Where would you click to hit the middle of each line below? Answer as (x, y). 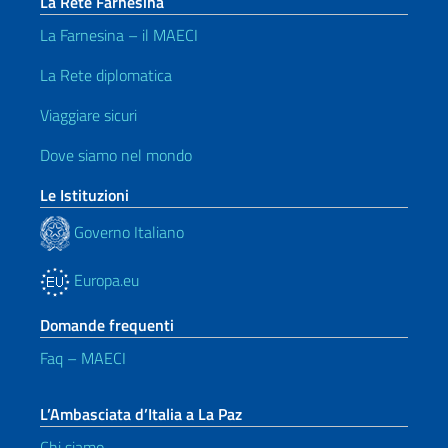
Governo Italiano (127, 231)
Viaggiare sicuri (88, 115)
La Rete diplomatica (106, 75)
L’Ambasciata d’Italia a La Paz (141, 414)
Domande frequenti (107, 325)
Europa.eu (104, 280)
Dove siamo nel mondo (116, 155)
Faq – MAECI (83, 358)
